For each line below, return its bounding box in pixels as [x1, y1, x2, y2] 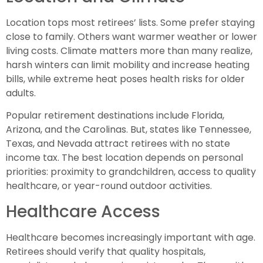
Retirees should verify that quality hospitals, [6, 244, 205, 258]
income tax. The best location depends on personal [6, 151, 243, 165]
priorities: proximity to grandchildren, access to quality [6, 165, 256, 179]
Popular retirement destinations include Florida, [6, 109, 224, 123]
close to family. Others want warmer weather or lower [6, 29, 257, 43]
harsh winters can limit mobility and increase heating [6, 58, 249, 72]
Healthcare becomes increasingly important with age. [6, 230, 255, 244]
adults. [6, 86, 36, 100]
